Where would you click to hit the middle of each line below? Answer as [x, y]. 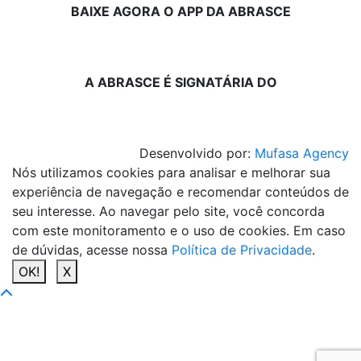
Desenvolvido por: [197, 153]
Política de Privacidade [242, 249]
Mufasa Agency [302, 153]
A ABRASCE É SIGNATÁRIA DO [180, 82]
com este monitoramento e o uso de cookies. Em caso [179, 230]
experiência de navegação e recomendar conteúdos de [180, 191]
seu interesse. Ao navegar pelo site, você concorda [168, 211]
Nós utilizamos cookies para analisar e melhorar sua [171, 172]
